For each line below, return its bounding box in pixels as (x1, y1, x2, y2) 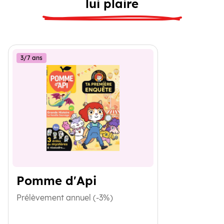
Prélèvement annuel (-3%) (16, 192, 113, 202)
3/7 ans (20, 54, 42, 61)
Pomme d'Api (16, 173, 96, 188)
